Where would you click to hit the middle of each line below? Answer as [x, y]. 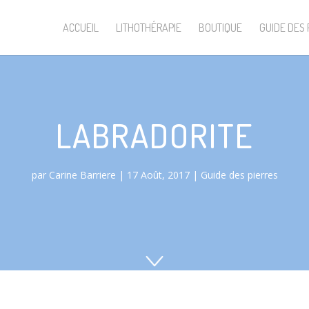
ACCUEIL [81, 28]
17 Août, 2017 [158, 175]
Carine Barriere [82, 175]
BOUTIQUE [220, 28]
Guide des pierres [239, 175]
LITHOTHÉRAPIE [149, 28]
